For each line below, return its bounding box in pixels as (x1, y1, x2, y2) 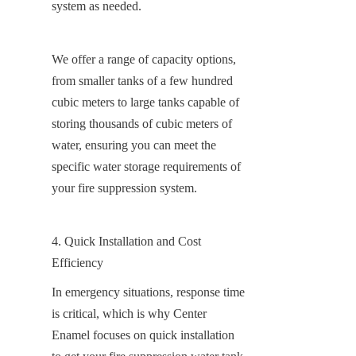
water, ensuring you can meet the (52, 137, 216, 152)
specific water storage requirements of (52, 159, 241, 173)
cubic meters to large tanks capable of (52, 95, 239, 109)
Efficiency (52, 255, 103, 269)
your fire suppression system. (52, 180, 197, 195)
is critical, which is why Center (52, 306, 207, 320)
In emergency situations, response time (52, 284, 245, 299)
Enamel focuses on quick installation (52, 327, 234, 342)
